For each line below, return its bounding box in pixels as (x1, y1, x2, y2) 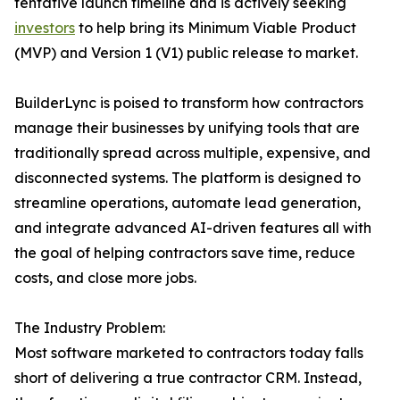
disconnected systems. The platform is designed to (14, 169, 361, 187)
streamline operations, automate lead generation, (14, 194, 361, 212)
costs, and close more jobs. (14, 269, 196, 287)
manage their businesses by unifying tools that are (14, 119, 360, 137)
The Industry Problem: (14, 319, 165, 337)
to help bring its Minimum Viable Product (75, 19, 356, 37)
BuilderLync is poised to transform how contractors (14, 94, 363, 112)
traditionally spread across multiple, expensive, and (14, 144, 371, 162)
